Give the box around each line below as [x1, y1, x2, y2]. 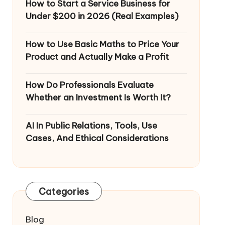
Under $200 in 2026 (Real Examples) [25, 11, 179, 22]
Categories [38, 186, 89, 197]
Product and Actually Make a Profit [25, 51, 169, 62]
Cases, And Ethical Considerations [25, 133, 169, 144]
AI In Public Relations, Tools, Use [25, 120, 157, 131]
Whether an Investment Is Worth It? [25, 92, 171, 103]
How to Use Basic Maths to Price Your [25, 39, 179, 50]
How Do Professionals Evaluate [25, 79, 154, 90]
